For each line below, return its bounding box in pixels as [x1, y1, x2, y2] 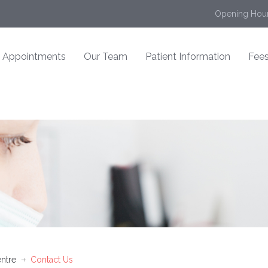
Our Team [84, 51, 127, 62]
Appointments [2, 51, 66, 62]
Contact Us [31, 255, 73, 265]
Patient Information [145, 51, 230, 62]
